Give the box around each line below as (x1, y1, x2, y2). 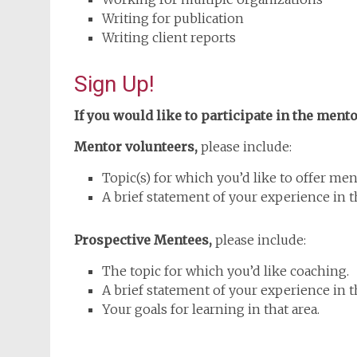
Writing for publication (102, 10, 244, 26)
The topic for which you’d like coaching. (102, 263, 349, 279)
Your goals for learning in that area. (102, 301, 320, 317)
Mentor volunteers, (74, 139, 198, 155)
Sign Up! (74, 71, 155, 97)
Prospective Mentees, (74, 232, 212, 248)
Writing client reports (102, 29, 236, 45)
